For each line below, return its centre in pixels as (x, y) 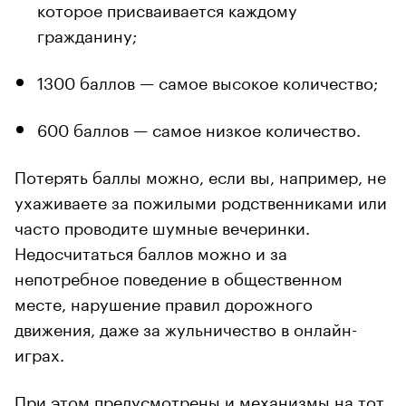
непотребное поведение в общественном (179, 276)
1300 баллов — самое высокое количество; (208, 81)
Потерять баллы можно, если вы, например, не (200, 175)
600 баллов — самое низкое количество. (199, 128)
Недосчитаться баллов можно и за (151, 251)
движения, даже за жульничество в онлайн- (186, 327)
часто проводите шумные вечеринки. (162, 226)
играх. (39, 353)
